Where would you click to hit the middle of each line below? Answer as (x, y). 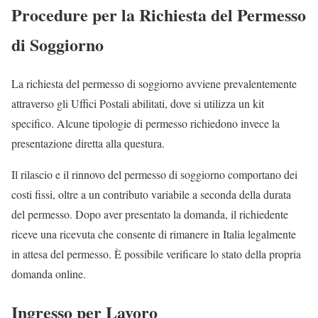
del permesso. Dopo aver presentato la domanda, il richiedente (150, 214)
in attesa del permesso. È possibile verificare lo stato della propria (156, 253)
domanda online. (49, 273)
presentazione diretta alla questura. (88, 143)
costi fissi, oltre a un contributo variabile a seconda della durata (151, 194)
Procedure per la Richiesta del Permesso (159, 14)
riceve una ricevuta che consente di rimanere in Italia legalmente (154, 234)
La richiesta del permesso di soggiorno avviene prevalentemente (154, 83)
